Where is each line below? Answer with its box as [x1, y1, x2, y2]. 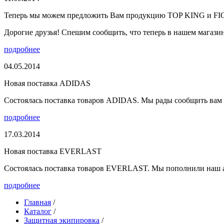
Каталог [24, 206, 51, 215]
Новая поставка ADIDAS [4, 78, 90, 87]
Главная [24, 197, 51, 206]
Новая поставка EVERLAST [4, 146, 101, 155]
